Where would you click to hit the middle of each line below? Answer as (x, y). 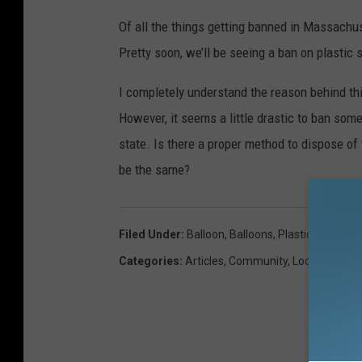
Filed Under (150, 235)
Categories (149, 261)
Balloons (251, 235)
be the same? (154, 170)
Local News (321, 261)
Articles (204, 261)
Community (258, 261)
